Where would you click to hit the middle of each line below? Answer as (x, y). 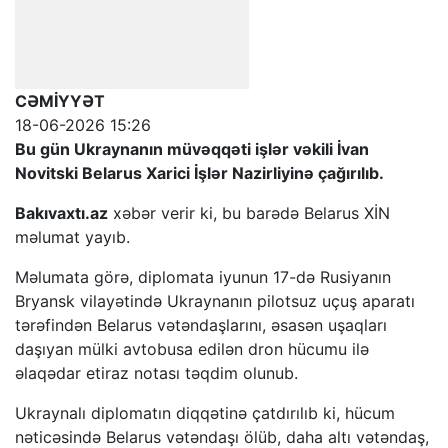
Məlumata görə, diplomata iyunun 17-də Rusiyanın (203, 277)
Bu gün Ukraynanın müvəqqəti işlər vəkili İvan (192, 149)
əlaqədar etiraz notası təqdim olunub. (156, 373)
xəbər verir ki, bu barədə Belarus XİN (249, 213)
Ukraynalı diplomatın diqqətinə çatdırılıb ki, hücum (205, 413)
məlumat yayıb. (72, 237)
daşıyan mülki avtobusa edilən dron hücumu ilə (192, 349)
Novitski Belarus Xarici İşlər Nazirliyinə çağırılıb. (199, 173)
